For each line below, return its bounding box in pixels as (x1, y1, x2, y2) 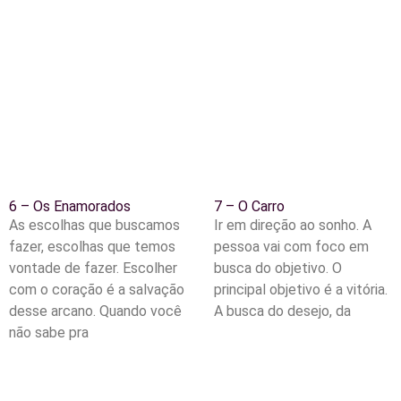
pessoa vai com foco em (214, 237, 369, 255)
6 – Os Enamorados (9, 197, 131, 215)
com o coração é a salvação (9, 280, 184, 298)
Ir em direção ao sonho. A (214, 216, 371, 234)
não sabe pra (9, 323, 89, 341)
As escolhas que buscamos (9, 216, 180, 234)
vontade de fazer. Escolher (9, 259, 177, 277)
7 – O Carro (214, 197, 285, 215)
